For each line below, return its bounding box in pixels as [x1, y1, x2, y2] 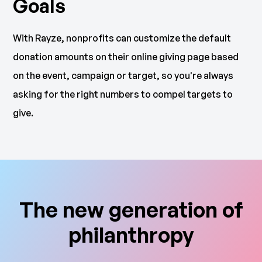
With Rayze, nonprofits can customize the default [13, 32, 232, 44]
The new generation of [19, 196, 243, 223]
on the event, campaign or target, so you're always [13, 69, 234, 81]
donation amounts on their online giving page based [13, 50, 239, 63]
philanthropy [68, 221, 194, 248]
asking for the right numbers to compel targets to [13, 88, 233, 100]
